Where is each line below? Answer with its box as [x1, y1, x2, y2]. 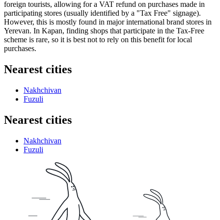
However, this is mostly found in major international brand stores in [4, 17, 212, 26]
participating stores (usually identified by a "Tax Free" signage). [4, 8, 201, 17]
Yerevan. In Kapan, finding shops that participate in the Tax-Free [4, 26, 204, 35]
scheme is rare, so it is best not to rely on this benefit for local [4, 35, 192, 44]
